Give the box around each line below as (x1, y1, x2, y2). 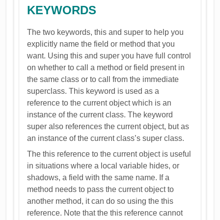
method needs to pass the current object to (27, 185, 174, 193)
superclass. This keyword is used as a (27, 86, 160, 95)
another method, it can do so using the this (27, 196, 174, 205)
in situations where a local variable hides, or (27, 161, 180, 170)
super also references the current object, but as (27, 122, 190, 131)
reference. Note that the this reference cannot (27, 208, 183, 217)
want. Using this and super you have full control (27, 51, 192, 60)
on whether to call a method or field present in (27, 63, 185, 72)
